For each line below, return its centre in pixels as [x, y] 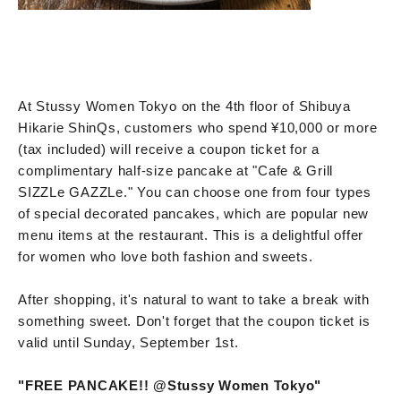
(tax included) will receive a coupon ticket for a [169, 149]
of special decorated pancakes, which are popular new [193, 213]
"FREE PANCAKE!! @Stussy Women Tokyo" [170, 385]
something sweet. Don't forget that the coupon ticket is [194, 320]
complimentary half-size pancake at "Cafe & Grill [175, 170]
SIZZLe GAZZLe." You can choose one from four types [195, 192]
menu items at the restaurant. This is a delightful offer [191, 235]
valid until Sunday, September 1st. [128, 342]
